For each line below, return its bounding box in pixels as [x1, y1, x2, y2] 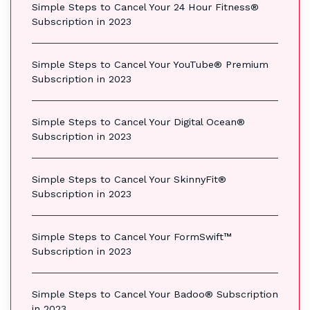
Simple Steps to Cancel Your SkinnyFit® [32, 173, 226, 185]
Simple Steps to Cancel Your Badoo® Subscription [32, 288, 278, 300]
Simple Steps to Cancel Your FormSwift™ [32, 230, 232, 242]
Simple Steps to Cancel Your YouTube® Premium [32, 58, 268, 70]
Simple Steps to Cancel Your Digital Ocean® [32, 116, 245, 127]
